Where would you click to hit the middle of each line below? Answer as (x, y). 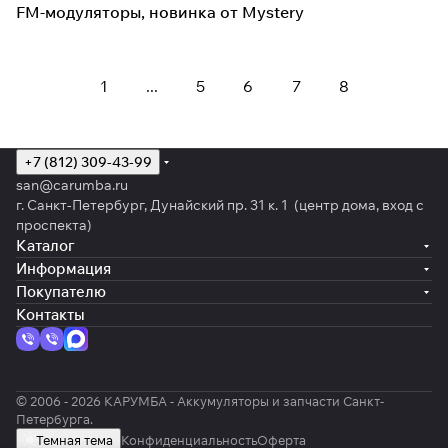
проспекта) (54, 225)
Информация (63, 268)
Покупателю (61, 291)
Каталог (45, 245)
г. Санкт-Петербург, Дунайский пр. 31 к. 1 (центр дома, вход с (220, 205)
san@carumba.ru (72, 185)
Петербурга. (54, 419)
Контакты (50, 314)
